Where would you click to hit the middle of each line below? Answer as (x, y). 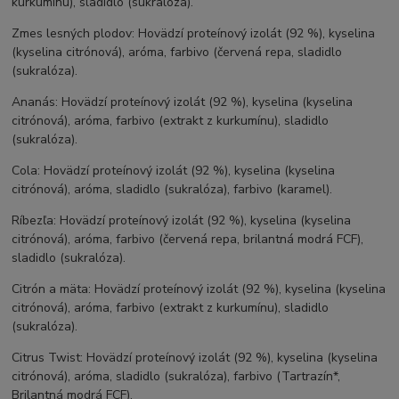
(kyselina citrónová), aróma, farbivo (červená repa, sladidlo (177, 53)
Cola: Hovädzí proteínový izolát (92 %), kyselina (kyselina (174, 171)
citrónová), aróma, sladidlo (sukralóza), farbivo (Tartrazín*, (176, 377)
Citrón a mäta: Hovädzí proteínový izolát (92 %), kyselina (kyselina (199, 289)
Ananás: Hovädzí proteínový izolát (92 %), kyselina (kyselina (183, 102)
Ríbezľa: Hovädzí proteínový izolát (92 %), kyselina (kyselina (182, 221)
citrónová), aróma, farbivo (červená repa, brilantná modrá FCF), (188, 240)
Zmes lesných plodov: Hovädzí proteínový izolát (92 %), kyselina (194, 34)
